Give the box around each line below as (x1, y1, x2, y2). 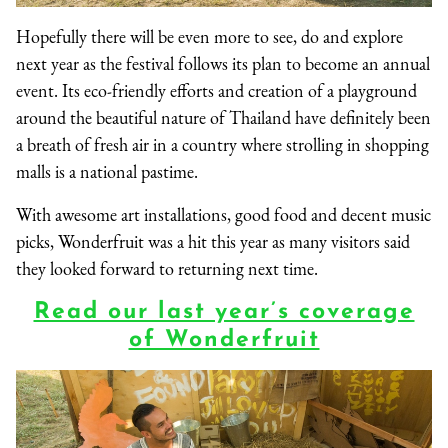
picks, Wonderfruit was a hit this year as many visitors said (16, 230, 410, 254)
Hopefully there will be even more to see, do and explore (16, 25, 403, 49)
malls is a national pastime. (16, 160, 198, 184)
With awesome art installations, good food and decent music (16, 203, 431, 227)
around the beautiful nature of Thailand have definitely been (16, 106, 431, 130)
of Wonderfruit (128, 328, 320, 353)
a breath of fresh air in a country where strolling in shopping (16, 133, 429, 157)
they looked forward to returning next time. (16, 257, 318, 281)
